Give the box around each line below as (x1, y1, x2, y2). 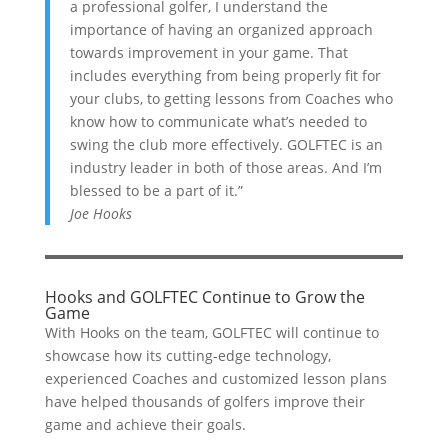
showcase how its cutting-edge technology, (44, 346, 331, 365)
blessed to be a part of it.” (69, 181, 243, 200)
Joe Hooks (69, 204, 132, 223)
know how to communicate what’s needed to (69, 112, 367, 131)
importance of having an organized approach (69, 20, 373, 39)
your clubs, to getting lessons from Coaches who (69, 89, 393, 108)
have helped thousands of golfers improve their (44, 392, 365, 411)
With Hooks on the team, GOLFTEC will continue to (44, 323, 379, 342)
